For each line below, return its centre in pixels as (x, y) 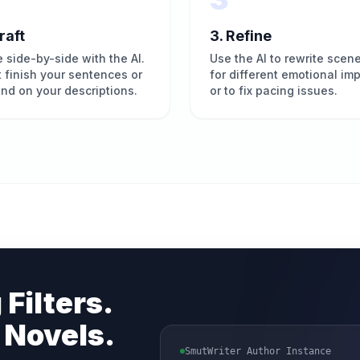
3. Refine (241, 36)
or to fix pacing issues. (274, 90)
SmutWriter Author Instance (258, 351)
